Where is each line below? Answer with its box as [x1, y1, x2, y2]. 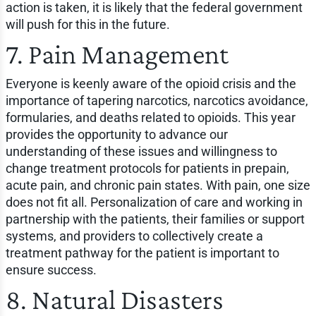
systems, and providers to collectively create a [5, 228, 263, 243]
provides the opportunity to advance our [5, 126, 228, 142]
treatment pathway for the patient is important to [5, 245, 279, 260]
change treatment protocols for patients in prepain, [5, 160, 289, 176]
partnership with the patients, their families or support [5, 211, 305, 226]
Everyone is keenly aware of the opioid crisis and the [5, 75, 296, 91]
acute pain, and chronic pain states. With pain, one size [5, 177, 310, 193]
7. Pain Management [5, 37, 229, 70]
